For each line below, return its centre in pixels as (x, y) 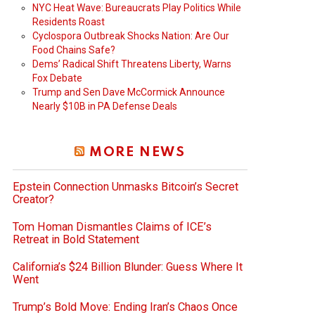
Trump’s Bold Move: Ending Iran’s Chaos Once (125, 307)
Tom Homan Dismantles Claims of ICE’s (112, 226)
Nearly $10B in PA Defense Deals (105, 106)
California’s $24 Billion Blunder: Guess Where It (128, 266)
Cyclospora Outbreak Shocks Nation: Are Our (131, 36)
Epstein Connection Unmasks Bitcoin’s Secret (126, 186)
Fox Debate (57, 78)
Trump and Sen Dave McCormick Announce (129, 92)
